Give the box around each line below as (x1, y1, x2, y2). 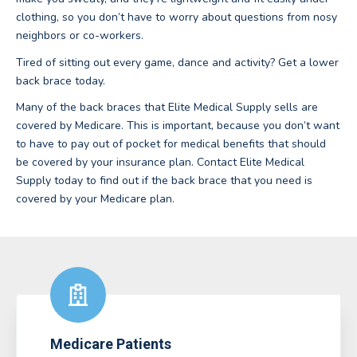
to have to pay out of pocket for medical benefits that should (16, 136, 326, 152)
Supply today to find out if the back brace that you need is (16, 173, 312, 189)
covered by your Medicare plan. (16, 191, 175, 207)
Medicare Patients (50, 335, 171, 353)
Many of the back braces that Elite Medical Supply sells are (16, 100, 318, 116)
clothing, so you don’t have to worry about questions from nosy (16, 10, 337, 25)
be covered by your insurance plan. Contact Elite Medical (16, 155, 304, 171)
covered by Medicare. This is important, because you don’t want (16, 118, 339, 134)
